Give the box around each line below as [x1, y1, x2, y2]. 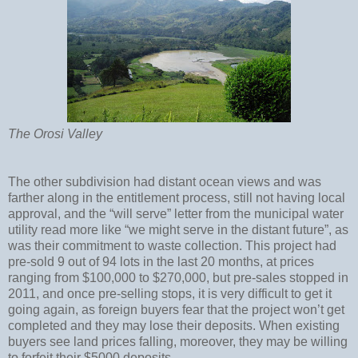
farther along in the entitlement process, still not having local [8, 190, 345, 205]
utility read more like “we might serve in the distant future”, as [8, 222, 348, 237]
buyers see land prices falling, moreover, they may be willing [8, 334, 348, 348]
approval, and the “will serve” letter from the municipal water [8, 206, 344, 221]
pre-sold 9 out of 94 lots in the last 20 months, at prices [8, 254, 314, 268]
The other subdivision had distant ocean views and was [8, 174, 321, 189]
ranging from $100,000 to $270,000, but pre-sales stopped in [8, 270, 348, 284]
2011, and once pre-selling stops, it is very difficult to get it [8, 286, 332, 300]
